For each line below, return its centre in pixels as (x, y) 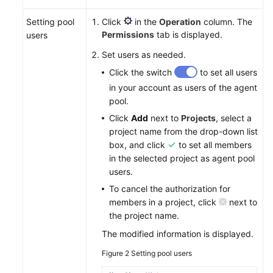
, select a (234, 118)
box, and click (138, 145)
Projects (198, 118)
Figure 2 (116, 253)
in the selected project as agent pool (182, 158)
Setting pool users (161, 253)
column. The (227, 22)
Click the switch (142, 72)
